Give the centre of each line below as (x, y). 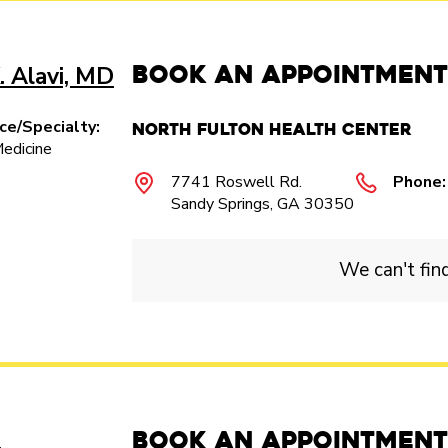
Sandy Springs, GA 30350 (262, 204)
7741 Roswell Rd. (236, 182)
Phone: (419, 182)
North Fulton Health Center (272, 129)
